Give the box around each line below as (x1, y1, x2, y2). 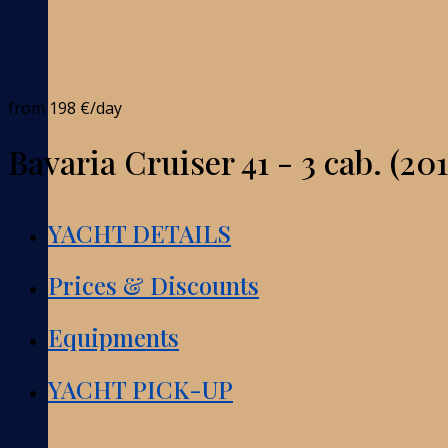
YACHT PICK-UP (48, 372, 233, 405)
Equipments (48, 320, 179, 353)
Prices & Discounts (48, 268, 259, 301)
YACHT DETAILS (48, 216, 231, 249)
